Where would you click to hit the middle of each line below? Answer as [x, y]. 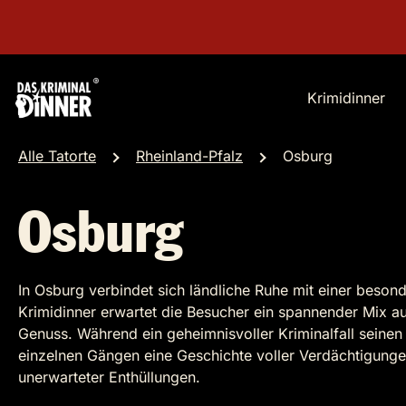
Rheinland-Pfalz [189, 156]
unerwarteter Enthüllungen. [109, 377]
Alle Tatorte [57, 156]
